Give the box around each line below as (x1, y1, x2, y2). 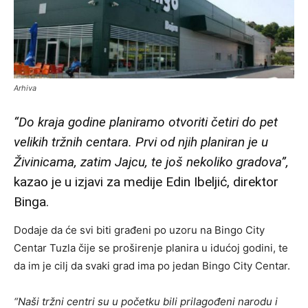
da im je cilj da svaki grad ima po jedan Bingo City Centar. (14, 258, 290, 272)
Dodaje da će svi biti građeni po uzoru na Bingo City (14, 223, 265, 236)
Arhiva (14, 82, 36, 93)
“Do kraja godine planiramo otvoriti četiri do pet (14, 113, 278, 130)
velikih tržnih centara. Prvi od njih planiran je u (14, 133, 268, 150)
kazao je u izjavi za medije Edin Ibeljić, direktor (14, 173, 278, 190)
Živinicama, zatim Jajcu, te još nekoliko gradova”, (14, 153, 289, 170)
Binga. (14, 193, 49, 210)
